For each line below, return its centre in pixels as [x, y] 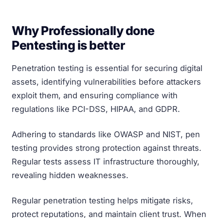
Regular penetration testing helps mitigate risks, [102, 200]
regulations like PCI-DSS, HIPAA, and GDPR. [96, 109]
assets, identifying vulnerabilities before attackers [106, 82]
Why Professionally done [83, 30]
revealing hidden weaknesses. [70, 175]
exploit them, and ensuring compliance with [95, 95]
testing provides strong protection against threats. [107, 148]
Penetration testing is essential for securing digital [107, 68]
